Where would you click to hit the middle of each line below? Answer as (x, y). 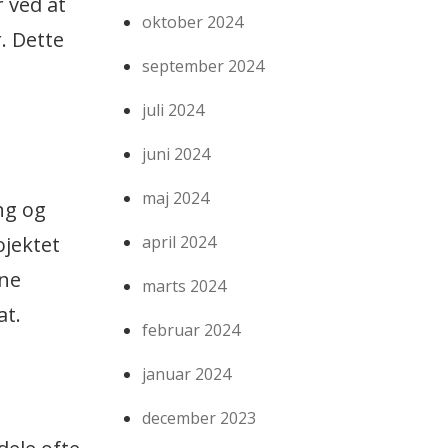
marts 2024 (184, 286)
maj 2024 (176, 198)
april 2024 (179, 242)
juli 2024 (173, 110)
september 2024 (203, 66)
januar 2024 (187, 374)
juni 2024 (176, 154)
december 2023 (199, 418)
